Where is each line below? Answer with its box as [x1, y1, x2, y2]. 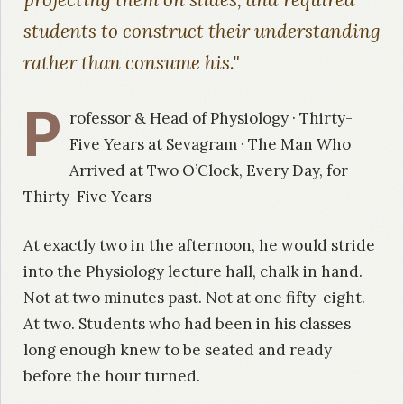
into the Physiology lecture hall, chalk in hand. [23, 262, 363, 282]
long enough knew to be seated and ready [23, 340, 332, 361]
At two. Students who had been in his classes [23, 314, 351, 335]
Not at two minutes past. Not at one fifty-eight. [23, 288, 365, 308]
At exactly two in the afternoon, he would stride [23, 235, 375, 256]
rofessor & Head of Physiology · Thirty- [69, 107, 353, 128]
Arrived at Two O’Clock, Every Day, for [69, 160, 349, 180]
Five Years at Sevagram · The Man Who [69, 133, 352, 154]
